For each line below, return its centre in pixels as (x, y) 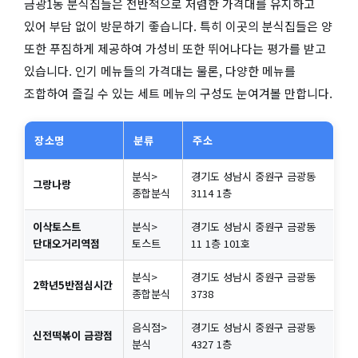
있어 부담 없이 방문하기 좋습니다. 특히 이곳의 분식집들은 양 (178, 26)
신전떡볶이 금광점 (73, 336)
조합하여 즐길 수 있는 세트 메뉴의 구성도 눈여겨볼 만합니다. (178, 93)
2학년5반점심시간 (73, 285)
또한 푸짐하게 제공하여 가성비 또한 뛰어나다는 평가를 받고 (175, 49)
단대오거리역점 (66, 244)
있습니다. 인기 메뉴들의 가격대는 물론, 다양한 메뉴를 (160, 71)
